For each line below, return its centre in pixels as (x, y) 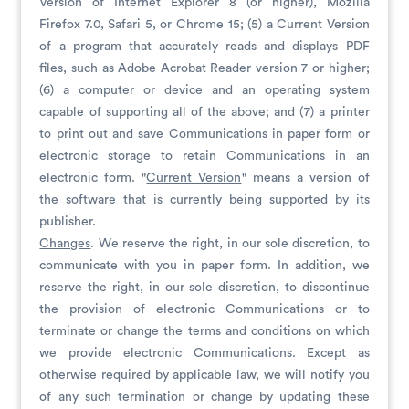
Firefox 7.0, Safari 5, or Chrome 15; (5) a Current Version (204, 25)
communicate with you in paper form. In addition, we (204, 266)
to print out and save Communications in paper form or (204, 134)
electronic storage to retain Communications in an (204, 156)
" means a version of (305, 178)
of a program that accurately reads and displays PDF (204, 47)
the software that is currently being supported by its (204, 200)
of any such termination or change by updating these (204, 397)
